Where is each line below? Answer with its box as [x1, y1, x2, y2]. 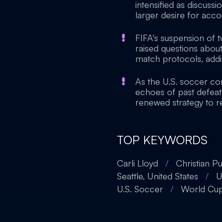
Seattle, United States [117, 170, 198, 181]
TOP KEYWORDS [117, 132, 208, 147]
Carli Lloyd [117, 158, 158, 168]
